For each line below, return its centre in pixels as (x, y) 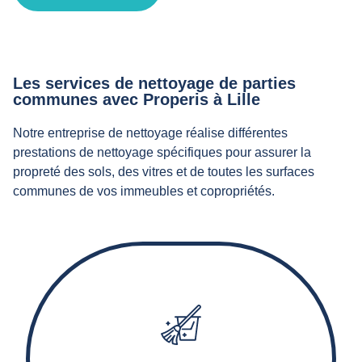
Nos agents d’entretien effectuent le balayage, (166, 341)
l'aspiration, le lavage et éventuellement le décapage (178, 353)
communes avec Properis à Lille (137, 99)
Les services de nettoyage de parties (154, 83)
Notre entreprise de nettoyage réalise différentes (150, 133)
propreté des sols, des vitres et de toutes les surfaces (164, 172)
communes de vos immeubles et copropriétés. (144, 191)
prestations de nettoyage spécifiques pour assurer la (162, 152)
